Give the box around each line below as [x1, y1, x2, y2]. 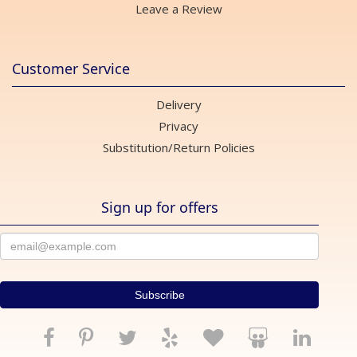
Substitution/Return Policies [102, 139, 255, 156]
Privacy [159, 118, 198, 135]
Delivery [155, 96, 202, 113]
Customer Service [12, 59, 130, 79]
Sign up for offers [100, 198, 218, 218]
